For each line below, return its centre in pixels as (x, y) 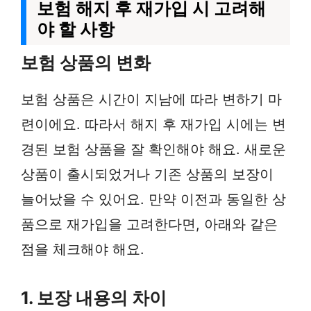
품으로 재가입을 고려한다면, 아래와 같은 (149, 224)
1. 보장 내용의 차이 (94, 298)
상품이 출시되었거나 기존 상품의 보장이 (147, 174)
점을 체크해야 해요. (83, 249)
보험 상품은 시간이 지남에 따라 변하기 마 (151, 99)
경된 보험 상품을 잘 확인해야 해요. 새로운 (153, 149)
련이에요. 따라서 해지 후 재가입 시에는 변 (153, 124)
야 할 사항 (76, 29)
